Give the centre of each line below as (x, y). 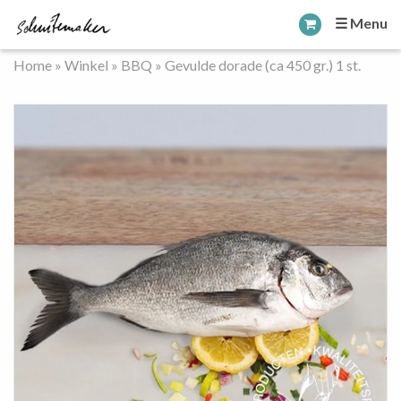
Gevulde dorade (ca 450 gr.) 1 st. (263, 65)
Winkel (86, 65)
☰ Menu (361, 23)
